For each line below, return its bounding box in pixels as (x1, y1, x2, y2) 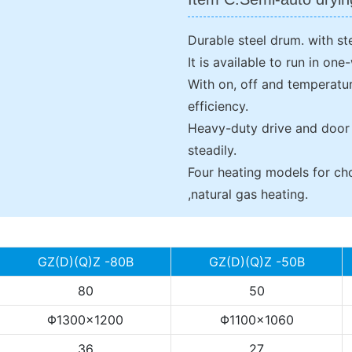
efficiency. (188, 97, 248, 114)
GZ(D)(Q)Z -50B (208, 253, 305, 269)
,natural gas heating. (188, 185, 308, 202)
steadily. (188, 141, 236, 158)
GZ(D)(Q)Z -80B (37, 253, 134, 269)
